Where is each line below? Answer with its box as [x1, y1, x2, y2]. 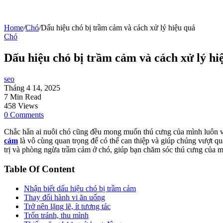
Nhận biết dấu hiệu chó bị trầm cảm [24, 184, 136, 193]
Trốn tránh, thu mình [24, 211, 89, 220]
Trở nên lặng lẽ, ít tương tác [24, 202, 111, 211]
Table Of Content [4, 163, 75, 174]
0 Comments [4, 111, 44, 119]
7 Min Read [4, 93, 41, 102]
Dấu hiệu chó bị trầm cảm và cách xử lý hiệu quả [41, 23, 195, 32]
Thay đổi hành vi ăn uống [24, 193, 105, 202]
